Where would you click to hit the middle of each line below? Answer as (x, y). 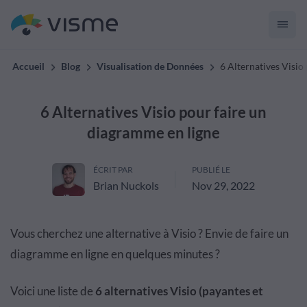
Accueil (28, 66)
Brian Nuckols (126, 185)
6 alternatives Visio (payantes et (179, 291)
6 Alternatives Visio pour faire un (153, 112)
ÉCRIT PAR (113, 170)
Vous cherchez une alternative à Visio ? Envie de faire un (149, 233)
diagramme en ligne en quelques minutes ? (115, 254)
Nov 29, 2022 (223, 185)
